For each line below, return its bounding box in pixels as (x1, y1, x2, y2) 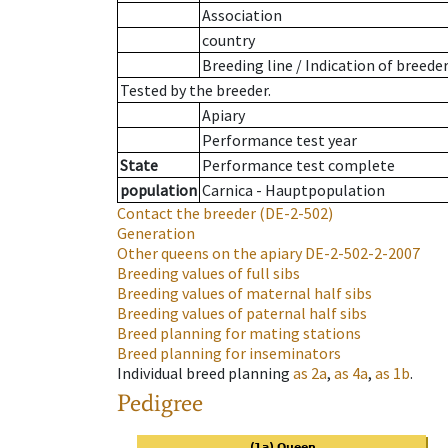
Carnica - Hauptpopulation (202, 180, 385, 201)
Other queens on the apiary (117, 243, 302, 264)
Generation (117, 223, 195, 244)
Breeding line (202, 55, 293, 76)
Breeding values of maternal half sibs (117, 283, 372, 304)
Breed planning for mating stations (117, 323, 361, 344)
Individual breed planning (117, 363, 290, 384)
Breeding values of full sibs (117, 263, 300, 284)
